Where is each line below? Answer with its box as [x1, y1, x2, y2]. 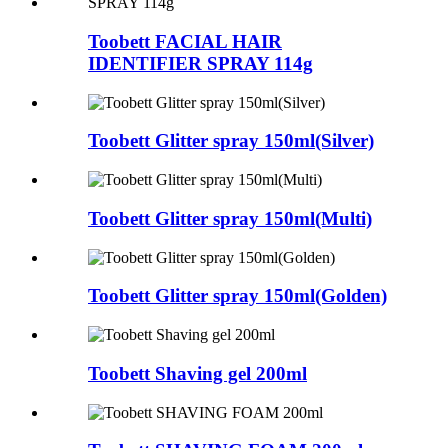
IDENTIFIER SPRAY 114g [88, 53, 313, 75]
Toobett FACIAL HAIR [88, 31, 282, 53]
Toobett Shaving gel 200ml [88, 362, 307, 384]
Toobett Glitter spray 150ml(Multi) [88, 207, 372, 229]
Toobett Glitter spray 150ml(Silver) [88, 130, 374, 152]
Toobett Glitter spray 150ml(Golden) [88, 285, 387, 307]
